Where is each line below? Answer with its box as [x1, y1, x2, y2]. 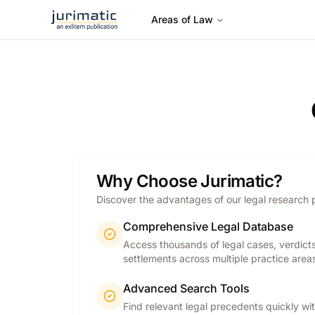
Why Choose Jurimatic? [96, 171, 283, 191]
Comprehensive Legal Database [123, 219, 293, 233]
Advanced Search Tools [123, 281, 250, 295]
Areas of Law [151, 13, 213, 25]
